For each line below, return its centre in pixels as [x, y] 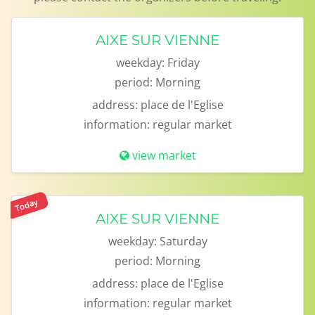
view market [164, 155]
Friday [183, 63]
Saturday [183, 241]
